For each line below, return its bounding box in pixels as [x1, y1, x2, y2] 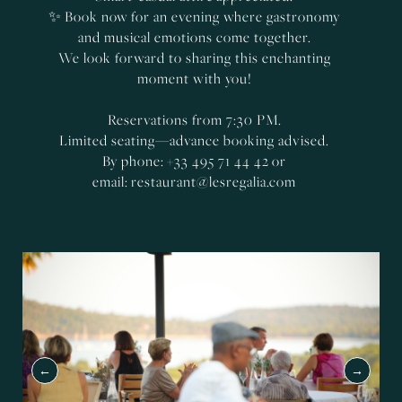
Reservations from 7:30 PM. [107, 110, 282, 129]
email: [92, 172, 131, 191]
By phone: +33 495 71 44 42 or [102, 152, 286, 170]
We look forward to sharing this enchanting [57, 48, 331, 67]
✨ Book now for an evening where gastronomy [48, 7, 340, 26]
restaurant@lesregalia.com [131, 172, 296, 191]
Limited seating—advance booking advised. [59, 131, 329, 150]
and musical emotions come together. [77, 28, 311, 47]
